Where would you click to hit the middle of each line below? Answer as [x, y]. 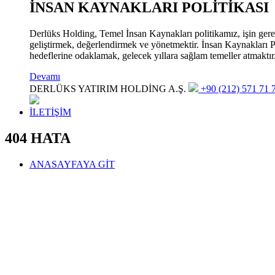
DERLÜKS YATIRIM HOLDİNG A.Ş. [108, 88]
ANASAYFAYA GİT [72, 164]
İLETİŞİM [50, 112]
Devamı [45, 76]
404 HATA [38, 138]
